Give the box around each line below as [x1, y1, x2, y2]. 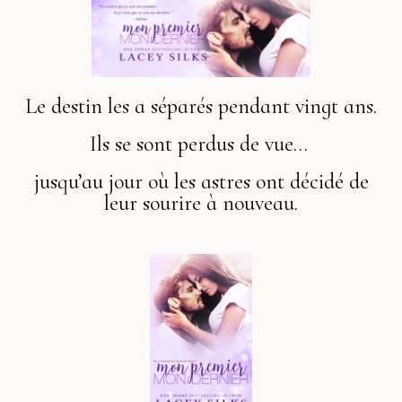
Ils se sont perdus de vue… [89, 130, 313, 157]
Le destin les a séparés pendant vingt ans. [25, 92, 377, 119]
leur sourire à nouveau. [104, 189, 298, 216]
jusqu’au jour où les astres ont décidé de [33, 168, 369, 195]
